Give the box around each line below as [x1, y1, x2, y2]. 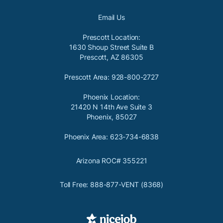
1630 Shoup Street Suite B [69, 43, 154, 52]
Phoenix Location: [83, 93, 140, 102]
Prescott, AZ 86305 [80, 53, 143, 62]
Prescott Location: [82, 33, 141, 42]
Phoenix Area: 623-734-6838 [64, 132, 159, 141]
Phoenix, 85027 [86, 112, 137, 121]
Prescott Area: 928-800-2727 [64, 73, 159, 82]
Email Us [98, 13, 125, 22]
